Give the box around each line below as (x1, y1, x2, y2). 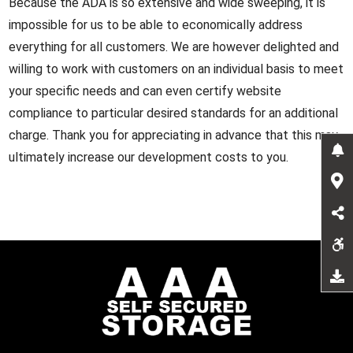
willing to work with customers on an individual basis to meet (9, 61, 344, 76)
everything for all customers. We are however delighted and (9, 39, 340, 54)
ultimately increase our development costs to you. (9, 150, 289, 165)
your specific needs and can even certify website (9, 84, 282, 98)
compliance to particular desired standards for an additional (9, 106, 339, 121)
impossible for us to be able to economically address (9, 17, 303, 32)
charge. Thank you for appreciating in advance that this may (9, 128, 339, 143)
